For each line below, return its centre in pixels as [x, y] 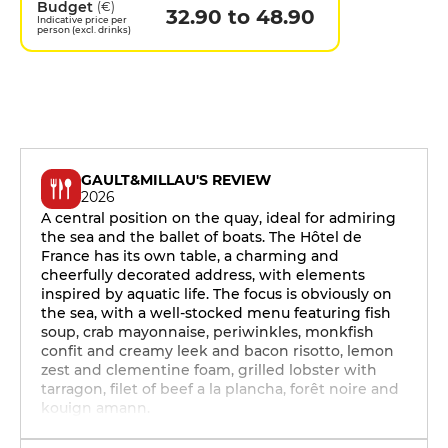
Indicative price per [82, 19]
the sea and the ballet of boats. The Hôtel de [201, 237]
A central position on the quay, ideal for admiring [218, 218]
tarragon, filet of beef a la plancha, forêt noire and [220, 389]
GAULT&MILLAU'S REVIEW [176, 180]
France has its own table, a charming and [190, 256]
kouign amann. [95, 408]
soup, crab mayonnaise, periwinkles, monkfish [207, 332]
